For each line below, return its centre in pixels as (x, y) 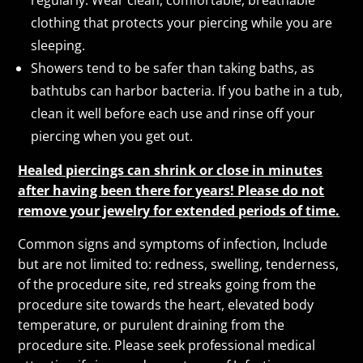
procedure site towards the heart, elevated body (166, 304)
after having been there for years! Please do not (171, 190)
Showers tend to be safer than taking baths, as (173, 68)
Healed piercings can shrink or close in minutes (171, 170)
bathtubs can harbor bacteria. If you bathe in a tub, (187, 90)
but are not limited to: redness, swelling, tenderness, (179, 264)
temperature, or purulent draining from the (152, 325)
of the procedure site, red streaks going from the (167, 284)
